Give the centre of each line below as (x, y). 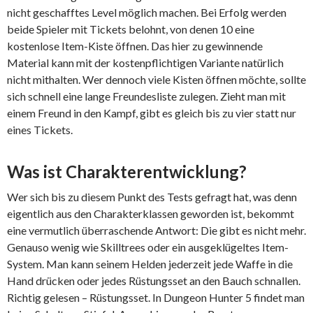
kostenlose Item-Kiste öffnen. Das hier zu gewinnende (135, 45)
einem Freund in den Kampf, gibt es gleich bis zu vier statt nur (152, 112)
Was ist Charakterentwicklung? (127, 171)
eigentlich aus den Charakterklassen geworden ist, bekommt (151, 213)
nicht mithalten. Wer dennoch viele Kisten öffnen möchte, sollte (156, 79)
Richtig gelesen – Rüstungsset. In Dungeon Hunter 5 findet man (156, 297)
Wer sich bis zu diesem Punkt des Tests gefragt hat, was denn (152, 196)
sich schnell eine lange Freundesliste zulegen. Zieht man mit (146, 96)
